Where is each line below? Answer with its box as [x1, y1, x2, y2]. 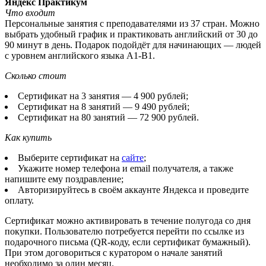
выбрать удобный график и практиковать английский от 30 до [5, 28, 258, 39]
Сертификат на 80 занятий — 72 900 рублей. [18, 112, 199, 122]
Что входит [5, 7, 55, 18]
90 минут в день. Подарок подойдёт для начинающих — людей [5, 39, 261, 50]
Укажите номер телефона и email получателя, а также [18, 163, 233, 173]
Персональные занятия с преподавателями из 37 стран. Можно [5, 18, 259, 28]
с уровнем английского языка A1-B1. [5, 50, 155, 61]
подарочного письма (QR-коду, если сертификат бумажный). [5, 236, 251, 247]
